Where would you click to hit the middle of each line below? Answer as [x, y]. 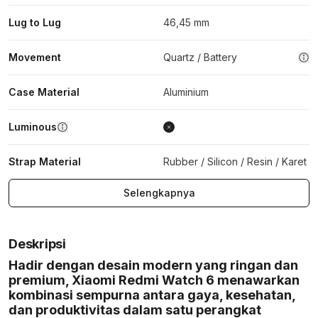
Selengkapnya [159, 193]
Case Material [44, 92]
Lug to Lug [35, 22]
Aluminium [186, 92]
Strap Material [45, 161]
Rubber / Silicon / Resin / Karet [235, 161]
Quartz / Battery [200, 57]
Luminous [33, 127]
